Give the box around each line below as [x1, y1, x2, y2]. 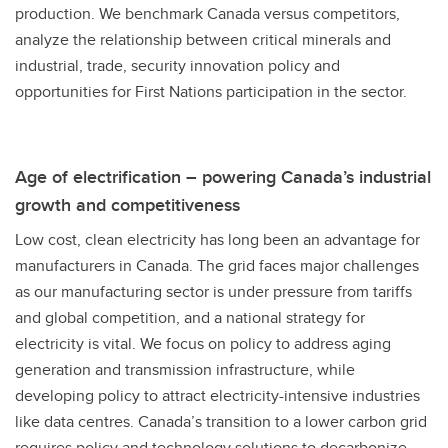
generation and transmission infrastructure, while [15, 358, 355, 381]
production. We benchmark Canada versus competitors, [15, 2, 400, 25]
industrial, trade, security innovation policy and [15, 54, 340, 77]
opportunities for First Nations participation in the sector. [15, 80, 411, 103]
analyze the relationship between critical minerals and [15, 28, 391, 51]
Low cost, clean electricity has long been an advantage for [15, 228, 420, 251]
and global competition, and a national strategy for [15, 306, 365, 329]
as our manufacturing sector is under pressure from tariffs [15, 280, 412, 303]
